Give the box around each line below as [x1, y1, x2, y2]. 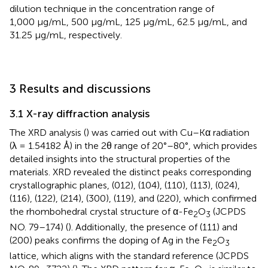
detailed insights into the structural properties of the [10, 153, 230, 165]
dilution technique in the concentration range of [10, 2, 214, 14]
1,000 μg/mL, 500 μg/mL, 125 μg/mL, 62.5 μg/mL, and [10, 16, 247, 28]
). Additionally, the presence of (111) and [68, 221, 237, 233]
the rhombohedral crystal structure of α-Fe [10, 205, 193, 217]
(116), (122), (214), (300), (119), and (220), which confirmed [10, 192, 257, 204]
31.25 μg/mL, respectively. [10, 29, 122, 41]
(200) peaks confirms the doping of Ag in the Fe [10, 234, 212, 246]
